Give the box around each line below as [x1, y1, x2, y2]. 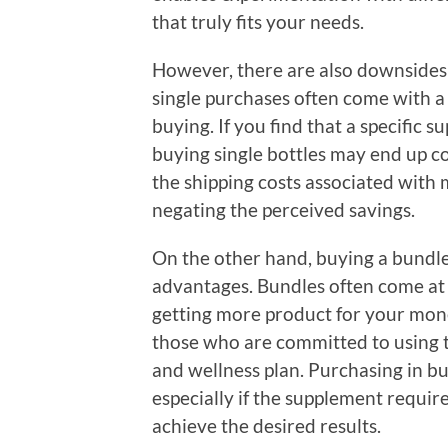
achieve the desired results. [152, 413, 381, 437]
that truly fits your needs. [152, 9, 364, 33]
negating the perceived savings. [152, 197, 415, 221]
